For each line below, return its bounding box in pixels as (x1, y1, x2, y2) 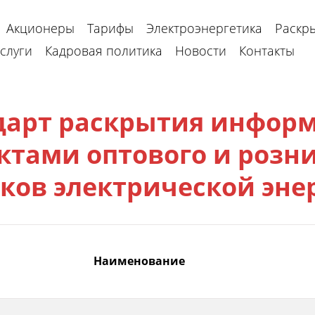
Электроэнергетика (146, 19, 262, 37)
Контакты (239, 41, 295, 59)
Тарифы (87, 19, 134, 37)
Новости (175, 41, 226, 59)
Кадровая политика (45, 41, 162, 59)
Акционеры (6, 19, 75, 37)
